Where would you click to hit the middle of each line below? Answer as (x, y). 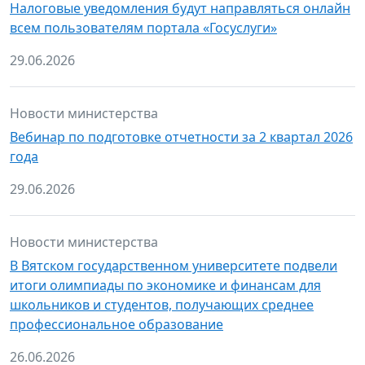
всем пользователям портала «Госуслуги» (143, 28)
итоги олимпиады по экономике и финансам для (165, 285)
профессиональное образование (117, 324)
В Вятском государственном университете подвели (174, 266)
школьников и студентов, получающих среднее (162, 305)
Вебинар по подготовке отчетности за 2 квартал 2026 (181, 137)
